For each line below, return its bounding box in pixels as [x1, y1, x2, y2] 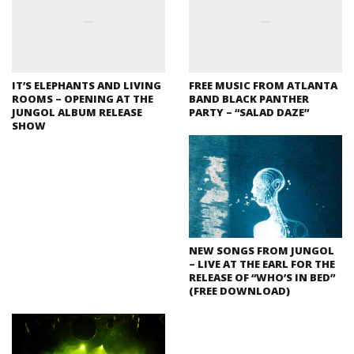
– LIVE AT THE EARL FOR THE [189, 256, 335, 271]
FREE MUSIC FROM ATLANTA [189, 78, 337, 93]
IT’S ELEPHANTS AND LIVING [12, 78, 161, 93]
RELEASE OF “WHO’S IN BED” [189, 269, 335, 284]
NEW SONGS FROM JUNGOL [189, 243, 334, 258]
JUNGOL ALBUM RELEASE [12, 105, 142, 120]
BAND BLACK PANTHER [189, 92, 309, 107]
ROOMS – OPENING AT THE [12, 92, 153, 107]
